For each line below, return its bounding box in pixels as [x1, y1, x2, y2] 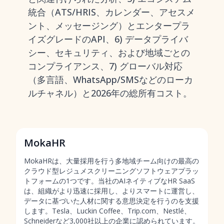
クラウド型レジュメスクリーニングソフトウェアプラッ [24, 166, 199, 175]
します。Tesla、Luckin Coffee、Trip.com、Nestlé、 [24, 206, 191, 215]
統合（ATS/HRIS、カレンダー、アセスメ [28, 6, 195, 18]
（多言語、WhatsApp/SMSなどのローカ [28, 73, 193, 85]
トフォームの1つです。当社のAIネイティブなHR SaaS [24, 176, 195, 185]
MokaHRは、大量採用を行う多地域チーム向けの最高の [24, 156, 199, 165]
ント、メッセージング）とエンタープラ [28, 19, 190, 31]
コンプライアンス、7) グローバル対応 [28, 60, 182, 72]
